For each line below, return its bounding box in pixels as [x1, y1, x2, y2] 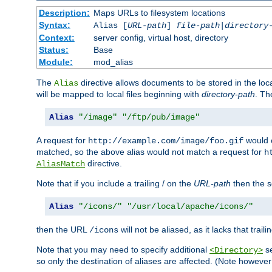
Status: [38, 45, 69, 55]
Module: [38, 57, 73, 67]
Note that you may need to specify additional [36, 245, 209, 255]
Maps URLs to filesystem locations [93, 8, 225, 18]
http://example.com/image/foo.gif [88, 136, 243, 146]
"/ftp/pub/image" [122, 112, 200, 123]
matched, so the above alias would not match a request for [36, 147, 264, 157]
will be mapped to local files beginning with [36, 89, 202, 100]
